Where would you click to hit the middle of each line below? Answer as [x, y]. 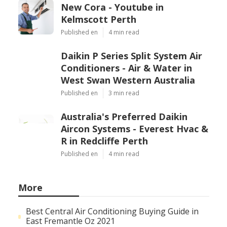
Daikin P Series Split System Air [131, 56]
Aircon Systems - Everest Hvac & [134, 129]
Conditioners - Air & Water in [126, 68]
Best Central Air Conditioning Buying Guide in [112, 212]
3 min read [124, 93]
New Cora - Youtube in [112, 7]
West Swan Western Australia [128, 80]
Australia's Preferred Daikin [124, 117]
